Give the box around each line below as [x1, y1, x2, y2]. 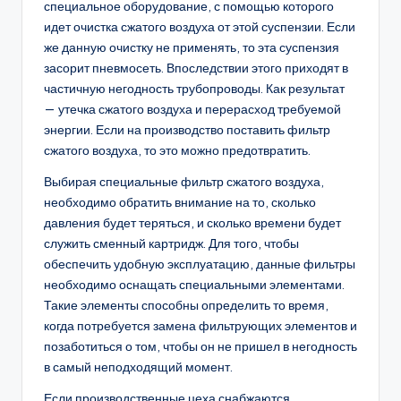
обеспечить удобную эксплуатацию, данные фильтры [44, 256, 355, 273]
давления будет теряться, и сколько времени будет [44, 215, 341, 232]
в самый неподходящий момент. [44, 359, 233, 376]
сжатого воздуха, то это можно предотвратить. [44, 142, 311, 159]
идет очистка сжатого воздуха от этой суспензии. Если [44, 19, 355, 36]
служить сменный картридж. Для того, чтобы [44, 235, 299, 252]
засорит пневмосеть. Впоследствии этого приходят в [44, 60, 348, 77]
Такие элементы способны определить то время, [44, 297, 328, 314]
